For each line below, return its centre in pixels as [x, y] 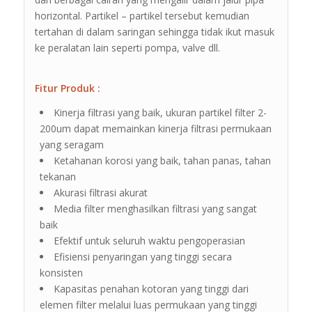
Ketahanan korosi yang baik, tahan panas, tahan [162, 160]
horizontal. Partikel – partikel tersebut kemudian [142, 16]
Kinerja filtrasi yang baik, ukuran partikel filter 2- [160, 112]
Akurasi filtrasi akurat [100, 192]
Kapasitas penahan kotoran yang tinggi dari [151, 288]
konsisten [61, 272]
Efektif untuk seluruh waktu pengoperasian [149, 240]
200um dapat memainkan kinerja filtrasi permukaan [155, 128]
